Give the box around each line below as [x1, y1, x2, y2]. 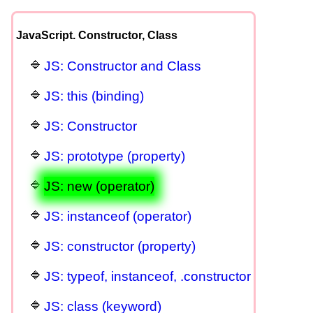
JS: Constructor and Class [44, 58, 201, 73]
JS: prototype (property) [44, 148, 185, 163]
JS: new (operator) [44, 178, 154, 194]
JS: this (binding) [44, 88, 144, 103]
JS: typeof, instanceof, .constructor [44, 268, 251, 284]
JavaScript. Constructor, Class [16, 29, 177, 41]
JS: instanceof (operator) [44, 208, 191, 224]
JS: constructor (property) [44, 238, 196, 254]
